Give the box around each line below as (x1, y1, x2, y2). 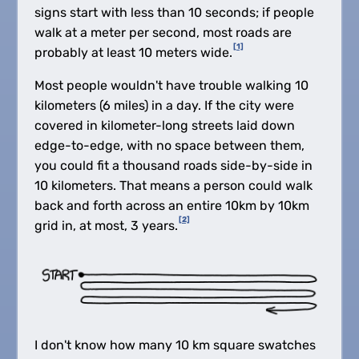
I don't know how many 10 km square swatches (34, 337, 316, 353)
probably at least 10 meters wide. (34, 44, 232, 60)
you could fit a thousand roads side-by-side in (34, 157, 313, 173)
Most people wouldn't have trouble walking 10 (34, 77, 309, 93)
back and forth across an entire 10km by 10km (34, 197, 309, 213)
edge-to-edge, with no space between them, (34, 137, 305, 153)
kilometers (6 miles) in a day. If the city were (34, 97, 294, 113)
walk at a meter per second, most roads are (34, 24, 292, 40)
